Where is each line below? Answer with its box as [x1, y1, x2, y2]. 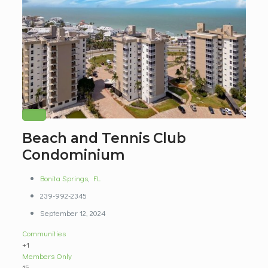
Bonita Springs [39, 173, 88, 183]
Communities [22, 228, 66, 238]
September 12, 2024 [39, 208, 106, 218]
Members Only [22, 251, 72, 261]
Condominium [22, 147, 125, 163]
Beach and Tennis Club [22, 130, 186, 147]
